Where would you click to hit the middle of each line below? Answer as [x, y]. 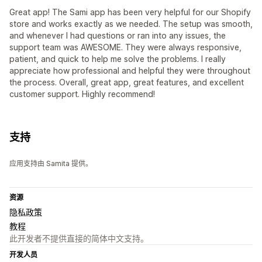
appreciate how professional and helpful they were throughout [130, 71]
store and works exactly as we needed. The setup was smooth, [131, 24]
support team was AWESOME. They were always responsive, [125, 47]
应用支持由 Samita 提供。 [51, 164]
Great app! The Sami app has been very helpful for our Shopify [130, 12]
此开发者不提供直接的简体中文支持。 [79, 239]
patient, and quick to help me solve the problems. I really [118, 59]
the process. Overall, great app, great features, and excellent [127, 82]
